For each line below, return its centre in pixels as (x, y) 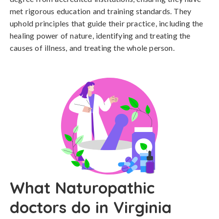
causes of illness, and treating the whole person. (92, 48)
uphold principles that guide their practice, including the (107, 23)
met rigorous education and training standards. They (101, 11)
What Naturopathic (82, 188)
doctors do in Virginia (91, 207)
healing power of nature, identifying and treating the (100, 35)
